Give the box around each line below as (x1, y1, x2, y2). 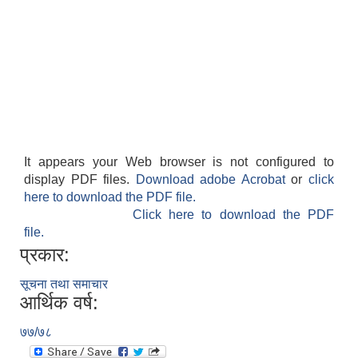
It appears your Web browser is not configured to (24, 155, 334, 169)
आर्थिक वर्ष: (20, 292, 98, 314)
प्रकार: (20, 244, 70, 266)
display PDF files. (24, 173, 136, 187)
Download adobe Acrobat (135, 173, 292, 187)
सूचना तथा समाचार (20, 277, 108, 292)
